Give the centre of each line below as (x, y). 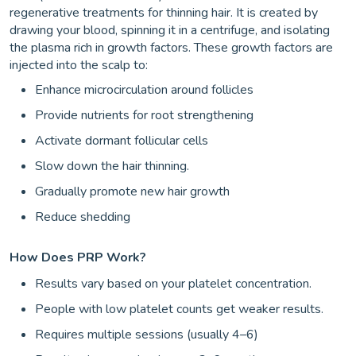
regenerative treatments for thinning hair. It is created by (164, 12)
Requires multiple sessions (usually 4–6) (147, 334)
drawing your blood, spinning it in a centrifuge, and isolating (170, 30)
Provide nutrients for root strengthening (144, 115)
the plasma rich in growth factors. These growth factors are (171, 47)
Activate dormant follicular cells (122, 140)
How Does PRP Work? (78, 257)
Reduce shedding (83, 217)
